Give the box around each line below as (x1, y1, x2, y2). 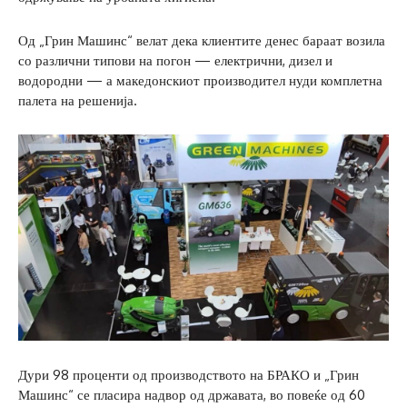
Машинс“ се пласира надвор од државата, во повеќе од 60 (18, 385, 365, 403)
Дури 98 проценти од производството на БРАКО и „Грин (18, 365, 359, 383)
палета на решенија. (18, 92, 137, 110)
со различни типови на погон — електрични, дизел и (18, 52, 333, 70)
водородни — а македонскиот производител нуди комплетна (18, 72, 382, 90)
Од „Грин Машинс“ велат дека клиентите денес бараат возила (18, 32, 385, 50)
